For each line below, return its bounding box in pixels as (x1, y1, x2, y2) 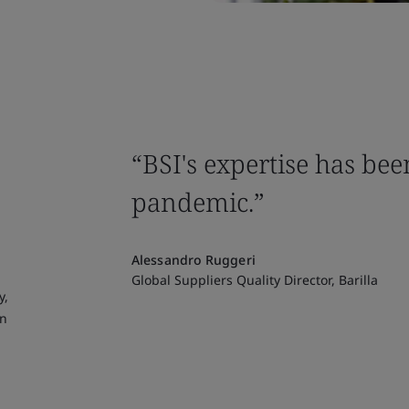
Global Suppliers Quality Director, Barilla (131, 271, 378, 288)
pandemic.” (131, 184, 271, 219)
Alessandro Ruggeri (131, 251, 256, 268)
